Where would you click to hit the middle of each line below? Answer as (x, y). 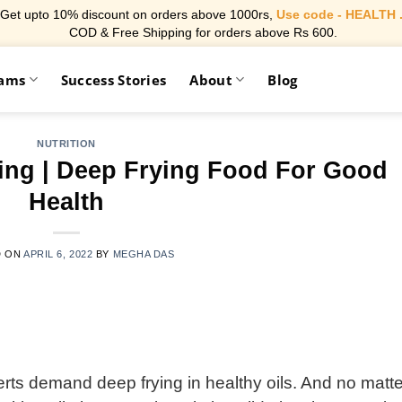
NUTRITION (66, 144)
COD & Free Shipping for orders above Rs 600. (201, 32)
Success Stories (114, 79)
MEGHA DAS (144, 253)
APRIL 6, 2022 (58, 253)
